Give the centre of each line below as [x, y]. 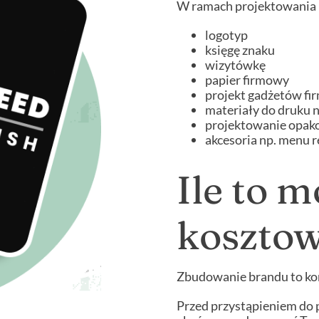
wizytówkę [235, 65]
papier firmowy [247, 80]
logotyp [226, 35]
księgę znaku [240, 50]
